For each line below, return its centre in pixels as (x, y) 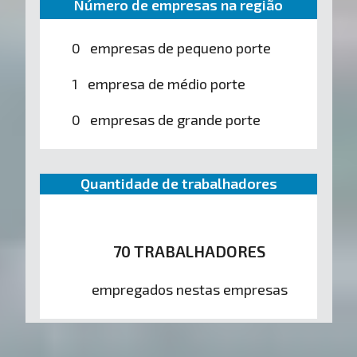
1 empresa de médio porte (158, 83)
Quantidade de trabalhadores (178, 184)
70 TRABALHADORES (190, 251)
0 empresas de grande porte (166, 119)
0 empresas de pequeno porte (171, 47)
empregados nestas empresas (189, 290)
